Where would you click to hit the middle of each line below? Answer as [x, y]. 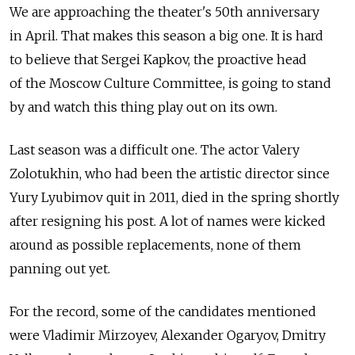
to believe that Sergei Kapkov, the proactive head [158, 59]
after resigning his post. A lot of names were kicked [168, 221]
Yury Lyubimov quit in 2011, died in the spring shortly [174, 197]
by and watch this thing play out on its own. [143, 107]
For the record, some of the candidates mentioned [163, 311]
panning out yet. [60, 268]
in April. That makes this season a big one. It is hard [166, 35]
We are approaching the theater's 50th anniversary [164, 11]
